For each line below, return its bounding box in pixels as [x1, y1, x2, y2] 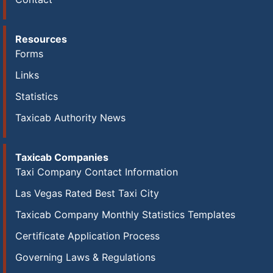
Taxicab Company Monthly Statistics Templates [15, 208, 235, 221]
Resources [15, 33, 67, 45]
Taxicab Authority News [15, 112, 126, 124]
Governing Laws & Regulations [15, 251, 155, 263]
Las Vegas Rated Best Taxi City [15, 187, 159, 199]
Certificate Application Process [15, 230, 160, 242]
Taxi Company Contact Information [15, 166, 178, 178]
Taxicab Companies [15, 151, 108, 163]
